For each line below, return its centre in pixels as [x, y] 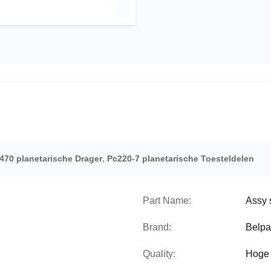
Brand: [157, 227]
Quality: [159, 254]
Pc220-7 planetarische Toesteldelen [181, 158]
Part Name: [167, 201]
